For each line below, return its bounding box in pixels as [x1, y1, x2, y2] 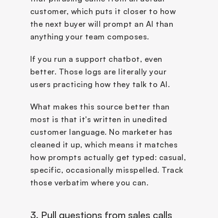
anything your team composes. [30, 31, 149, 41]
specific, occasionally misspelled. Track [30, 164, 183, 175]
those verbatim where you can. [30, 177, 148, 187]
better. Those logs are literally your [30, 66, 166, 76]
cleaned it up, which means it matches [30, 139, 178, 149]
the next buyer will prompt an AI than [30, 18, 173, 29]
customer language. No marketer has [30, 127, 173, 137]
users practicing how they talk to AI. [30, 79, 170, 89]
